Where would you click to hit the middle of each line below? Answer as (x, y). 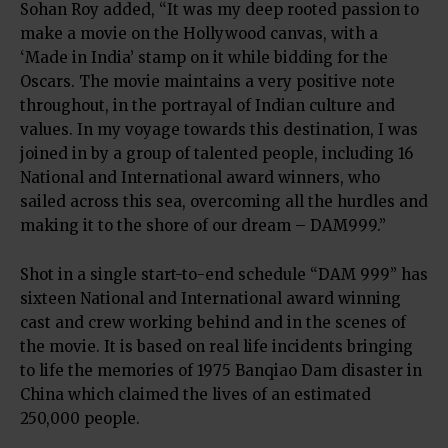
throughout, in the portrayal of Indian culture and (207, 105)
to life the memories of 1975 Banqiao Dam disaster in (221, 370)
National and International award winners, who (200, 177)
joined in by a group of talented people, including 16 (216, 153)
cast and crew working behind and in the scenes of (213, 322)
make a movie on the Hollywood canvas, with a (199, 33)
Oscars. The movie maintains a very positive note (207, 81)
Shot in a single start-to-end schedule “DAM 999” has (224, 274)
